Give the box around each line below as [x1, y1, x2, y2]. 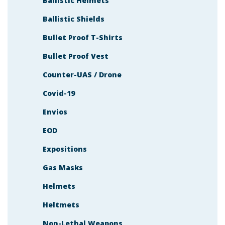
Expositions [43, 144, 87, 154]
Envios [43, 106, 67, 117]
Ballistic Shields [43, 14, 104, 24]
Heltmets [43, 199, 79, 209]
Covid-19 [43, 88, 75, 98]
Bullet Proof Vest [43, 51, 108, 61]
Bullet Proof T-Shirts [43, 32, 123, 42]
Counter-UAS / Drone [43, 69, 122, 79]
